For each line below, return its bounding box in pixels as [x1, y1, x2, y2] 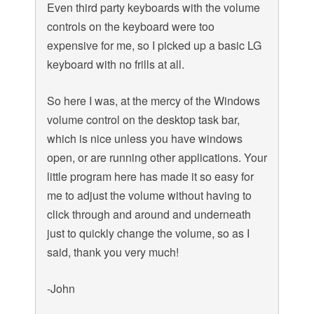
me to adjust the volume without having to [46, 187, 252, 204]
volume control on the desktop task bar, [46, 111, 240, 128]
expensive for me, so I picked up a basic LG [46, 37, 261, 54]
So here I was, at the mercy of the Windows [46, 93, 260, 109]
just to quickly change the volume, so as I [46, 225, 250, 242]
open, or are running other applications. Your [46, 149, 267, 166]
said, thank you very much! [46, 244, 179, 261]
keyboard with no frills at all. [46, 56, 184, 73]
